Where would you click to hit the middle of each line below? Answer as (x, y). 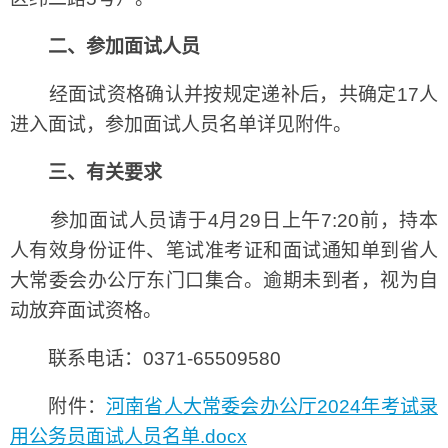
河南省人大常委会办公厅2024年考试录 (272, 406)
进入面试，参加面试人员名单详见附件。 (181, 124)
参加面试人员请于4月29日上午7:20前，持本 (224, 220)
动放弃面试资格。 (86, 310)
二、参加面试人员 (124, 46)
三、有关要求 (105, 172)
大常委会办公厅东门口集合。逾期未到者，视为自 (224, 280)
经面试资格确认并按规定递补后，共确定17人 (224, 94)
